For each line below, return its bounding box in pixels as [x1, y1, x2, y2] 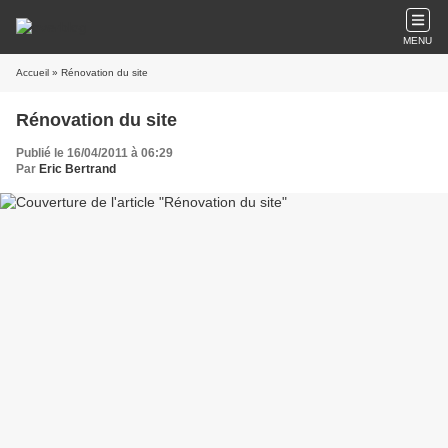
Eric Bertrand [39, 162, 116, 176]
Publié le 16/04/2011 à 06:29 [16, 146, 173, 160]
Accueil [16, 67, 49, 78]
